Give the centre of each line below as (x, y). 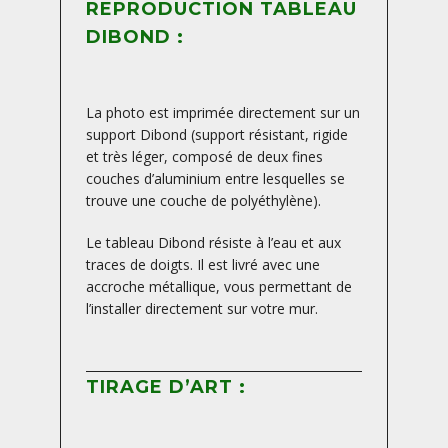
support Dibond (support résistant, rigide (217, 135)
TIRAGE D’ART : (166, 387)
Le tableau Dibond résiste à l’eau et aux (213, 242)
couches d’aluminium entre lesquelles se (215, 179)
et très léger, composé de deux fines (204, 157)
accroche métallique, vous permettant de (219, 286)
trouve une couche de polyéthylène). (203, 201)
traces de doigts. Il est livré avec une (203, 264)
